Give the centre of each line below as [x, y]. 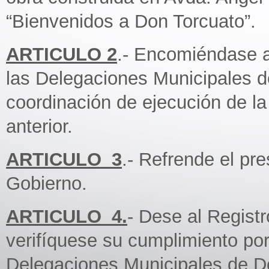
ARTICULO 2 [62, 54]
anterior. [39, 126]
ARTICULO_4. [67, 216]
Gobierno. [47, 183]
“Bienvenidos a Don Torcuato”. [131, 21]
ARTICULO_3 [64, 159]
